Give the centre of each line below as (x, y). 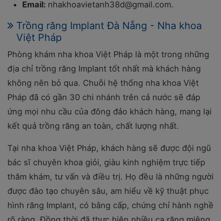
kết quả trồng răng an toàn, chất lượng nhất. (93, 126)
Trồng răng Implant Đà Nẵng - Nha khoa (109, 26)
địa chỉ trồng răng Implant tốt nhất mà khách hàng (104, 69)
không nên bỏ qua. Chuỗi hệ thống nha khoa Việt (103, 83)
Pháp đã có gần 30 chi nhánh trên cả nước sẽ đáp (104, 97)
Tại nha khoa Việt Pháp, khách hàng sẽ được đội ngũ (109, 148)
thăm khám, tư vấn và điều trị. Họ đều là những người (110, 177)
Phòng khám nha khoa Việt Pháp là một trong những (108, 54)
